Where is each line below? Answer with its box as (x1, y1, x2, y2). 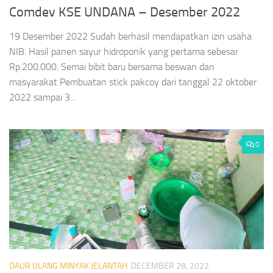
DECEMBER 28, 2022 (131, 261, 209, 272)
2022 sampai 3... (9, 91, 76, 104)
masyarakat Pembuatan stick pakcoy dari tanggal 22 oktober (9, 76, 257, 88)
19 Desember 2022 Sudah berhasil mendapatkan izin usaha (9, 30, 252, 43)
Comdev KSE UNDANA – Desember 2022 (9, 4, 240, 21)
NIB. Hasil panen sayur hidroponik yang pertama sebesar (9, 46, 238, 58)
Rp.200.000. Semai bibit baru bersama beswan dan (9, 61, 214, 73)
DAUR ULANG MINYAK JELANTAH (9, 261, 127, 272)
